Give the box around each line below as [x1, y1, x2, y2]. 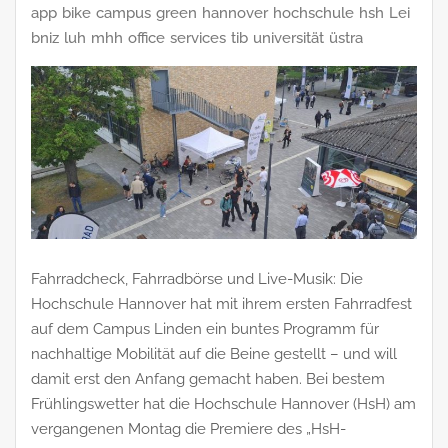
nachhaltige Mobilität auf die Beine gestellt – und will [31, 345, 397, 364]
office [128, 28, 165, 47]
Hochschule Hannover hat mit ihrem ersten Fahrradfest [31, 295, 412, 314]
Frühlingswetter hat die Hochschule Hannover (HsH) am [31, 395, 416, 414]
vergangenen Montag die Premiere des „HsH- [31, 420, 346, 439]
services [170, 28, 226, 47]
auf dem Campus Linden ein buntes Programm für [31, 320, 379, 339]
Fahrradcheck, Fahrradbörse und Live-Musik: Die [31, 270, 363, 289]
